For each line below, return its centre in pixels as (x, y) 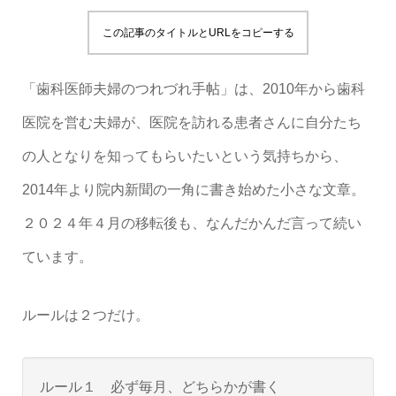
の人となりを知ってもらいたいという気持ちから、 (184, 156)
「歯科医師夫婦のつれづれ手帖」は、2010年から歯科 (193, 89)
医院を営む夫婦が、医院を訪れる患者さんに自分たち (191, 122)
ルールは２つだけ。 (85, 315)
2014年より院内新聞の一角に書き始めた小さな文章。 (193, 190)
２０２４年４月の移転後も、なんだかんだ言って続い (191, 223)
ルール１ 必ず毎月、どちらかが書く (160, 387)
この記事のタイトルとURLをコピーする (198, 33)
